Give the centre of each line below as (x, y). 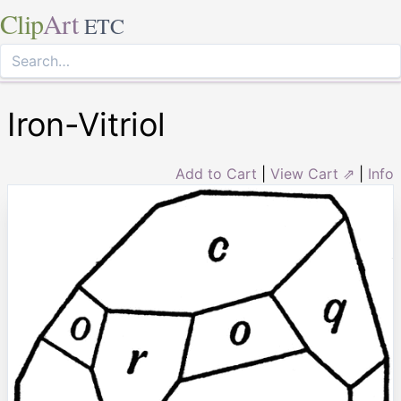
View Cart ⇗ (312, 174)
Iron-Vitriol (86, 124)
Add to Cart (216, 174)
